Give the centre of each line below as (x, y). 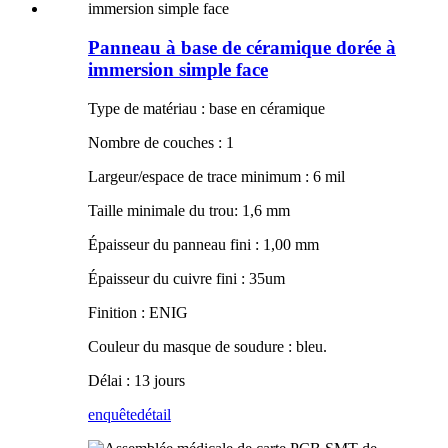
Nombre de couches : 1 (161, 142)
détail (154, 414)
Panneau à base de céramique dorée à (242, 48)
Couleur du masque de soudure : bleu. (207, 346)
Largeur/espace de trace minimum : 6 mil (216, 176)
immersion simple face (178, 70)
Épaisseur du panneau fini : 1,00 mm (203, 244)
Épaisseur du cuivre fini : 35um (186, 278)
